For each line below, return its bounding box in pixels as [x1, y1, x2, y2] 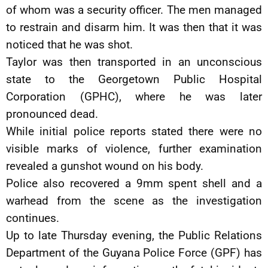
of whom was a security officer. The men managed [6, 3, 262, 17]
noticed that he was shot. [6, 38, 133, 51]
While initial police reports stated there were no [6, 124, 262, 138]
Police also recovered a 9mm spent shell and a [6, 176, 262, 190]
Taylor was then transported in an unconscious [6, 55, 262, 69]
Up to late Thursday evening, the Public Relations [6, 229, 262, 242]
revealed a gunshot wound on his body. [6, 159, 203, 173]
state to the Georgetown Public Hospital [6, 72, 262, 86]
